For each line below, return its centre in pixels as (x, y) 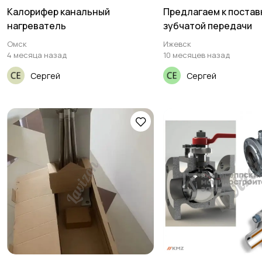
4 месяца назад (37, 55)
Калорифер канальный (58, 12)
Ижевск (177, 44)
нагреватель (37, 26)
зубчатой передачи (208, 26)
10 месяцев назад (197, 55)
